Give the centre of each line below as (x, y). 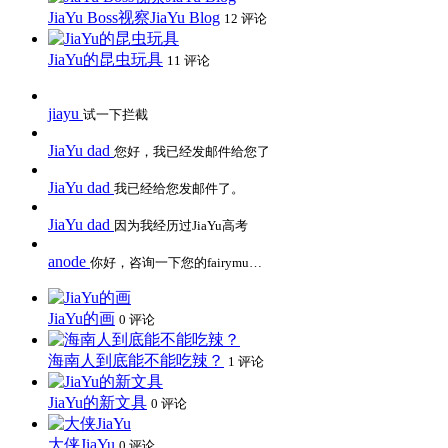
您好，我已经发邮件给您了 (192, 151)
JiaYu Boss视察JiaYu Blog (134, 17)
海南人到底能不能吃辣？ (136, 360)
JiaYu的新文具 (97, 402)
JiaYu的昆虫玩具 (105, 59)
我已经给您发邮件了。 (179, 188)
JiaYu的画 (81, 318)
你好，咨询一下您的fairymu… (176, 262)
